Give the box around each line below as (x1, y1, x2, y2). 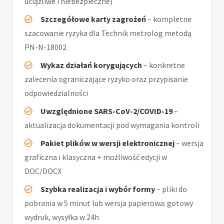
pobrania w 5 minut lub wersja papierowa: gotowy (24, 198, 193, 208)
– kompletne (146, 14, 191, 24)
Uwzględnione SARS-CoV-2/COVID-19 (40, 106, 172, 116)
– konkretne (142, 60, 185, 70)
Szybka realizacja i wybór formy (40, 184, 155, 194)
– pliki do (155, 184, 187, 194)
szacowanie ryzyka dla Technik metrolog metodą (24, 28, 191, 38)
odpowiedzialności (24, 88, 88, 98)
